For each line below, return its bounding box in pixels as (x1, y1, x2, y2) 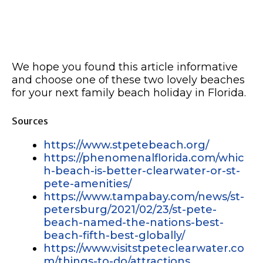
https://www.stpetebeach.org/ (43, 139, 209, 152)
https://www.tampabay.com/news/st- (43, 190, 244, 204)
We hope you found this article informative (12, 60, 238, 74)
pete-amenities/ (43, 177, 131, 191)
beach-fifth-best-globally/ (43, 229, 185, 242)
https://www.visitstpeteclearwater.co (43, 242, 244, 255)
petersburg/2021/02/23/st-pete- (43, 203, 217, 217)
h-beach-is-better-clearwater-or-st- (43, 164, 240, 178)
